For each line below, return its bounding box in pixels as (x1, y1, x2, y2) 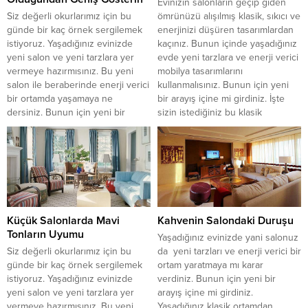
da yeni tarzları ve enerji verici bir (157, 245, 301, 258)
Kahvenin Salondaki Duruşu (157, 214, 294, 228)
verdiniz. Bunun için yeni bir (157, 273, 276, 285)
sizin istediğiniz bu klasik (157, 106, 262, 118)
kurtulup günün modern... (7, 147, 114, 159)
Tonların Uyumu (7, 228, 84, 242)
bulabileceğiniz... (157, 161, 227, 173)
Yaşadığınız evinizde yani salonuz (157, 232, 298, 244)
